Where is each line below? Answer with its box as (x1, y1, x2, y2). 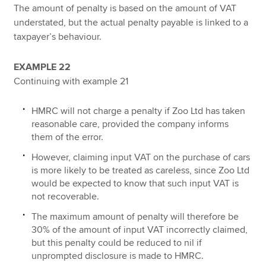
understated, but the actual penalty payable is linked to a (14, 17, 249, 29)
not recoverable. (31, 190, 100, 202)
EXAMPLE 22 (14, 61, 71, 74)
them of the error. (31, 131, 104, 143)
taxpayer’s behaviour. (14, 31, 102, 43)
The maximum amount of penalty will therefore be (31, 210, 239, 223)
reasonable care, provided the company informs (31, 118, 229, 130)
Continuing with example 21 (14, 75, 129, 88)
